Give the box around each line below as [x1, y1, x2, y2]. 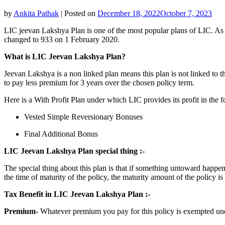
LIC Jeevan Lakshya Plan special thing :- [4, 146, 145, 155]
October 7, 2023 [160, 9, 212, 18]
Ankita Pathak [14, 9, 59, 18]
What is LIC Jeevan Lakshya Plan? [4, 52, 126, 61]
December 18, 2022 [97, 9, 160, 18]
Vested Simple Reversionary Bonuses [24, 112, 143, 121]
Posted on [64, 9, 97, 18]
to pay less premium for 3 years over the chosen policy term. [4, 78, 194, 87]
